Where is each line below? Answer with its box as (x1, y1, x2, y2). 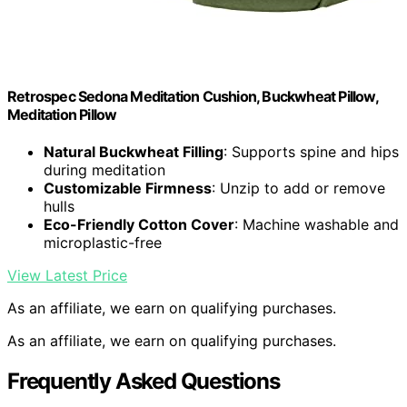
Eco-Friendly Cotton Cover (44, 215, 234, 234)
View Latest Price (7, 266, 127, 285)
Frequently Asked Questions (7, 368, 280, 395)
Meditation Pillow (7, 105, 117, 124)
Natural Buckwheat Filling (44, 143, 223, 162)
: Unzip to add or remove (212, 179, 385, 198)
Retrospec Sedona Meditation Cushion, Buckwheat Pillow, (7, 87, 378, 106)
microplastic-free (44, 233, 162, 253)
